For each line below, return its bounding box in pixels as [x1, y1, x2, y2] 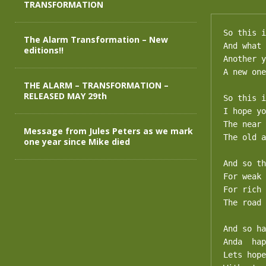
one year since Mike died [24, 136, 130, 147]
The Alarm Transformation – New [24, 34, 168, 45]
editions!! [24, 45, 64, 56]
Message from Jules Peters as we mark [24, 125, 193, 137]
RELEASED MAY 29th [24, 90, 107, 102]
